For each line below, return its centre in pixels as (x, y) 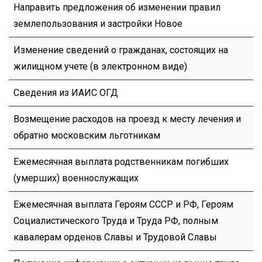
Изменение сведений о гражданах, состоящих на (121, 50)
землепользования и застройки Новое (98, 24)
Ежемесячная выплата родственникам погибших (121, 162)
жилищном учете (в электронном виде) (100, 67)
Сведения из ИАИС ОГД (66, 93)
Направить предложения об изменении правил (117, 8)
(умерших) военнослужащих (76, 178)
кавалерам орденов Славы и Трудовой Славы (115, 237)
